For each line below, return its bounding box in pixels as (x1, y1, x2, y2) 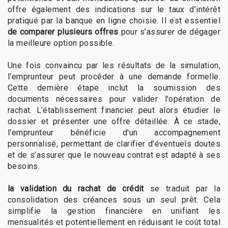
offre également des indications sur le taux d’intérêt (8, 5, 220, 15)
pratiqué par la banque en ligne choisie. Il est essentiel (8, 16, 220, 26)
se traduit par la (144, 184, 221, 194)
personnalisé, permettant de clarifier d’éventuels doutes (8, 139, 220, 149)
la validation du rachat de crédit (8, 184, 144, 194)
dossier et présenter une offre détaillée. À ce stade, (8, 117, 220, 127)
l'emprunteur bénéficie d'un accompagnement (8, 128, 220, 138)
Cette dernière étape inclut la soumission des (8, 83, 220, 93)
